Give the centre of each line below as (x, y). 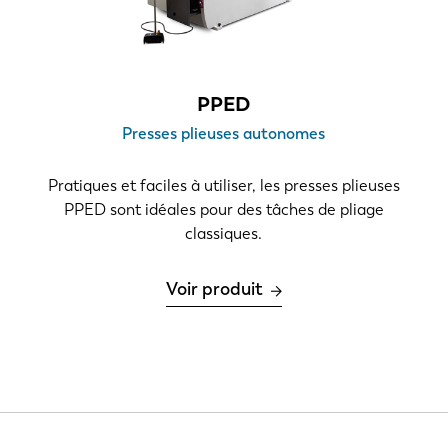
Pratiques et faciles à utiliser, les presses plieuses (223, 186)
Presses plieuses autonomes (224, 134)
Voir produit (214, 289)
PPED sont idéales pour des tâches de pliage (223, 210)
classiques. (224, 234)
